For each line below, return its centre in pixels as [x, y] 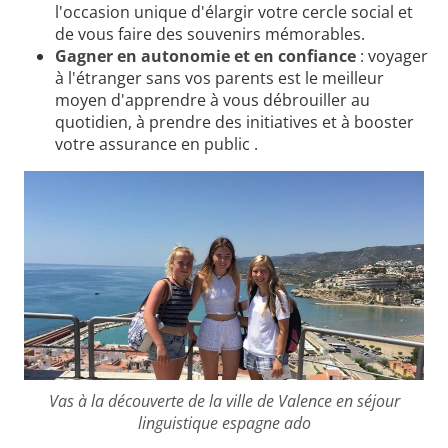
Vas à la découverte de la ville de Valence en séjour [224, 400]
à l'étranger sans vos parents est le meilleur [219, 78]
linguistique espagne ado [224, 422]
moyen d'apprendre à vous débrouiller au [212, 100]
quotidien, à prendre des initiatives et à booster [234, 122]
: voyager [392, 56]
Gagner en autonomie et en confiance [205, 56]
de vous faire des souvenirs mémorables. [210, 34]
